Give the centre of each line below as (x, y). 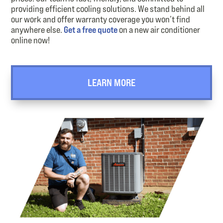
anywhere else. (38, 30)
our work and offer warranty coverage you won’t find (101, 19)
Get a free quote (91, 30)
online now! (31, 40)
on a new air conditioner (159, 30)
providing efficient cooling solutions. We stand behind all (108, 9)
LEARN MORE (111, 83)
